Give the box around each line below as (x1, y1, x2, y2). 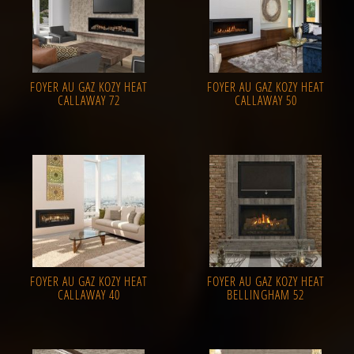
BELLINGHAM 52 (227, 286, 304, 304)
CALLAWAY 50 (234, 92, 297, 110)
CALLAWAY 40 (57, 286, 120, 304)
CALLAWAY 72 (57, 92, 120, 110)
